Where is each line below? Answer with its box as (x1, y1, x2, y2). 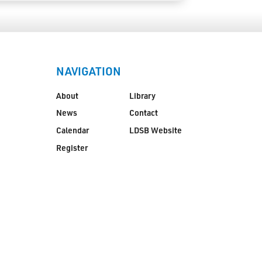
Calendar (56, 125, 89, 136)
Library (129, 90, 156, 101)
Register (56, 143, 88, 153)
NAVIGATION (56, 64, 121, 79)
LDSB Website (129, 125, 182, 136)
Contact (129, 108, 158, 118)
